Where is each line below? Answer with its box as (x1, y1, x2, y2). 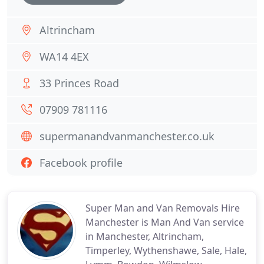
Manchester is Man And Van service (85, 216, 244, 229)
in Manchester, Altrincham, (85, 230, 204, 243)
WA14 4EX (39, 49, 89, 64)
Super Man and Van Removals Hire (85, 202, 240, 214)
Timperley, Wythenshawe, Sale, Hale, (85, 244, 247, 257)
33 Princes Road (39, 76, 119, 90)
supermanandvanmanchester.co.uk (39, 129, 214, 143)
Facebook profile (39, 156, 123, 170)
